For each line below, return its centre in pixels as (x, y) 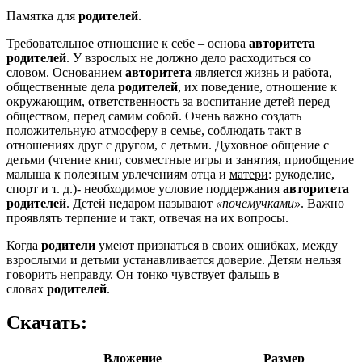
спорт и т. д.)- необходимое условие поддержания (145, 188)
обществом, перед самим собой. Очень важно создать (154, 116)
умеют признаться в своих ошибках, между (217, 245)
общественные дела (62, 86)
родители (68, 245)
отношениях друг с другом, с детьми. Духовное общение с (168, 145)
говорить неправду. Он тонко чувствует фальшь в (143, 274)
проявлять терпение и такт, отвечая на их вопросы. (147, 217)
